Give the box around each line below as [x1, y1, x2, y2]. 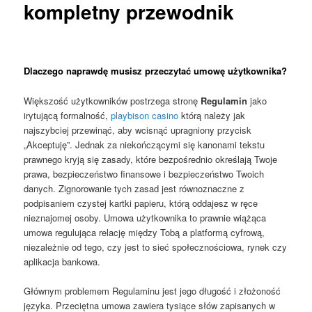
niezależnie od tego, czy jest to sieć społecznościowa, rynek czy [24, 240, 288, 253]
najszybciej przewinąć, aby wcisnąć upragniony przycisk [24, 123, 252, 136]
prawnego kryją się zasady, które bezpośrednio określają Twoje [24, 152, 278, 166]
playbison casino [111, 108, 179, 122]
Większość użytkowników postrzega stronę [24, 93, 201, 107]
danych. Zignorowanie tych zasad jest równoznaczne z [24, 181, 245, 195]
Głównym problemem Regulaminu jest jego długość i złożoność [24, 283, 281, 297]
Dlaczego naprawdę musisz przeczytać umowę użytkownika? [24, 64, 288, 78]
